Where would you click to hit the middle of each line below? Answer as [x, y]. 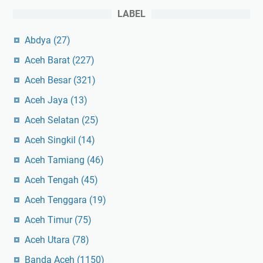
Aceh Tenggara [57, 200]
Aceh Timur [50, 220]
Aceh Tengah [53, 180]
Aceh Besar [49, 80]
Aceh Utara [48, 240]
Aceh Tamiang [56, 160]
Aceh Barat [48, 60]
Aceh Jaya [48, 100]
